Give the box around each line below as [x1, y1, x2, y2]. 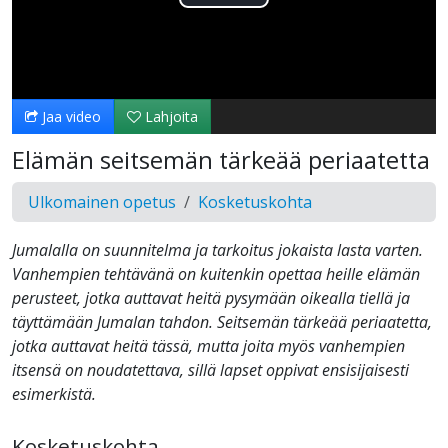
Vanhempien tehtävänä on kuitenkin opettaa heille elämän [12, 263, 420, 286]
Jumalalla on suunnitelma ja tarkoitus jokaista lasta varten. [12, 239, 423, 262]
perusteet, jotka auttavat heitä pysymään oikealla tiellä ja [12, 287, 410, 310]
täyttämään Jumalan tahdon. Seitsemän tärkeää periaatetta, [12, 311, 432, 334]
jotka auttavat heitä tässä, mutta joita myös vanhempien [12, 335, 405, 358]
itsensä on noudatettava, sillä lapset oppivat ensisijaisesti [12, 359, 409, 382]
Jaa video [38, 107, 101, 127]
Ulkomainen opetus [28, 191, 176, 214]
